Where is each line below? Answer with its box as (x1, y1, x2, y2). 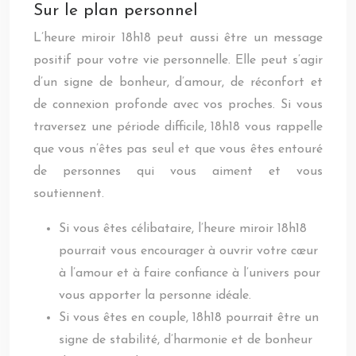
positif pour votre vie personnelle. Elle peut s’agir (33, 54, 323, 67)
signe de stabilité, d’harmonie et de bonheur (59, 334, 312, 346)
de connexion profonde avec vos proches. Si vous (33, 99, 323, 111)
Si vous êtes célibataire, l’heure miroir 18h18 (59, 222, 307, 235)
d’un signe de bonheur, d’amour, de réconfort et (33, 76, 323, 89)
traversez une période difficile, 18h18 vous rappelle (33, 121, 323, 133)
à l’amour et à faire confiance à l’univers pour (59, 267, 320, 280)
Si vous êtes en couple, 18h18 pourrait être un (59, 311, 319, 324)
